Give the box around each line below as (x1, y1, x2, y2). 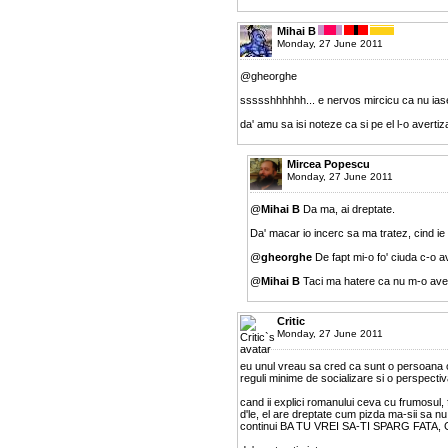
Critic (277, 314, 305, 327)
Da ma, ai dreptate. (300, 202, 395, 215)
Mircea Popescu (287, 157, 370, 170)
